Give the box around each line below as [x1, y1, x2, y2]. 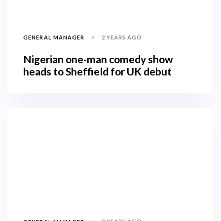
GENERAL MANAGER [23, 34, 85, 41]
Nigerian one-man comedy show [23, 52, 173, 65]
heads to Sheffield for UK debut [23, 65, 172, 77]
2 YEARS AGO [101, 34, 143, 40]
